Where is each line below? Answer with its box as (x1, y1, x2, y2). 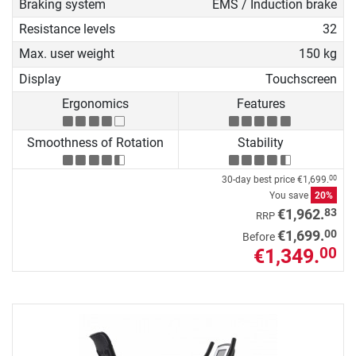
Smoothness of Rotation (26, 134, 164, 150)
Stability (238, 134, 284, 150)
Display (19, 71, 61, 87)
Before (242, 230, 277, 244)
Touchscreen (265, 71, 337, 87)
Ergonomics (61, 96, 129, 112)
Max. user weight (19, 46, 114, 62)
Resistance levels (19, 21, 115, 37)
